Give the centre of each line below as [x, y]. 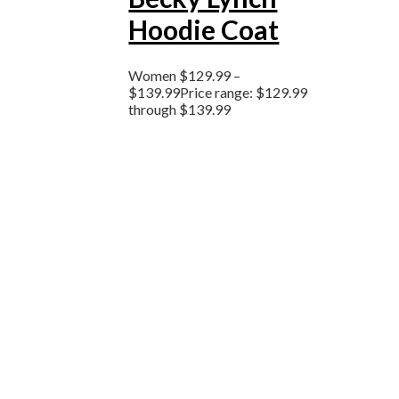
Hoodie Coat [204, 29]
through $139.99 [180, 110]
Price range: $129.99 [244, 93]
